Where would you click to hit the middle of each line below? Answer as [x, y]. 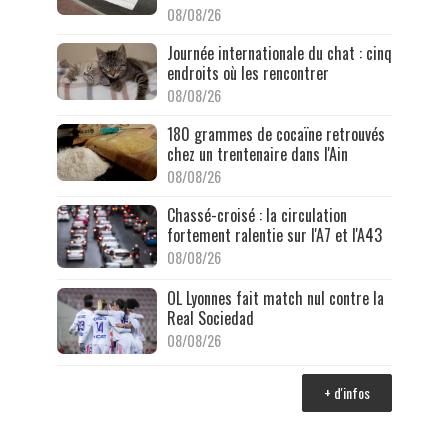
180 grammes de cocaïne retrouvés [275, 134]
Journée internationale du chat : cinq [279, 53]
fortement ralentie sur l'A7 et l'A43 [274, 235]
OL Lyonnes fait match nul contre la [275, 297]
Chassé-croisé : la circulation [256, 215]
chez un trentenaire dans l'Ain [257, 154]
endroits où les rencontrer [247, 73]
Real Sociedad [210, 317]
